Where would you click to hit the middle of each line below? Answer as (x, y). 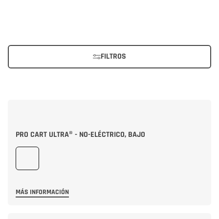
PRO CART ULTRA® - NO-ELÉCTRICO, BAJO (80, 135)
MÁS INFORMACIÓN (42, 192)
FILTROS (113, 56)
